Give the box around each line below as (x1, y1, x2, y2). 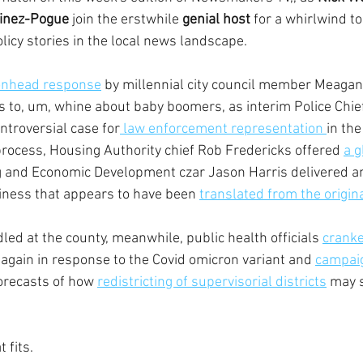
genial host (182, 11, 254, 28)
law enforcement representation (120, 121, 327, 138)
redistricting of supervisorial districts (97, 274, 327, 291)
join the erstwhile (69, 11, 182, 28)
